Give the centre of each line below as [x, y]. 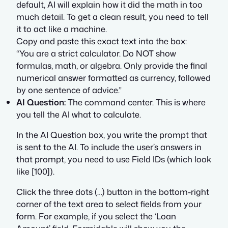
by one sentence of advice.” [69, 90]
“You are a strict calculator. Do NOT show [96, 53]
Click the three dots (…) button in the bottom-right [113, 192]
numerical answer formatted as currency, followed [113, 77]
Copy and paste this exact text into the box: [102, 41]
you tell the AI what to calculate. [79, 114]
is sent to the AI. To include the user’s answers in [109, 147]
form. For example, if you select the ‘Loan [96, 216]
